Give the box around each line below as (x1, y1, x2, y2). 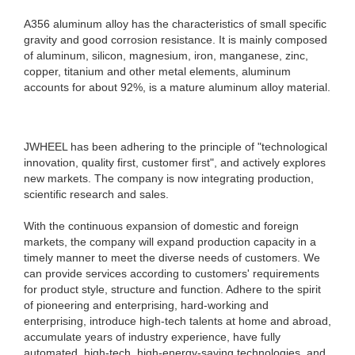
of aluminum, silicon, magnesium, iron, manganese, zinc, (24, 49, 308, 62)
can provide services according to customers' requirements (24, 267, 319, 280)
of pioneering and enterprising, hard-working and (24, 299, 269, 311)
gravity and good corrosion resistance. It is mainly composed (24, 33, 327, 46)
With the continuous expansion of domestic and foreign (24, 219, 299, 232)
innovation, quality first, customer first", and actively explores (24, 156, 326, 169)
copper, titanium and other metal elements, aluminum (24, 65, 291, 78)
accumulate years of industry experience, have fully (24, 330, 281, 343)
